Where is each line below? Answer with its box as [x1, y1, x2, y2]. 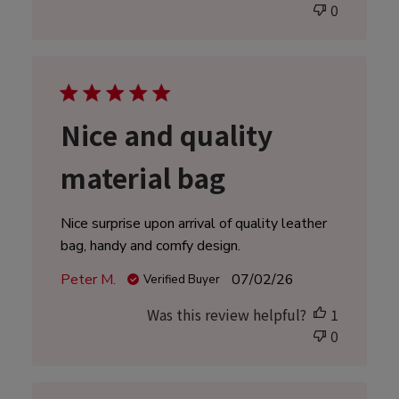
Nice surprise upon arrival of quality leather [60, 214, 327, 234]
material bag [60, 158, 225, 198]
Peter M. [60, 270, 116, 290]
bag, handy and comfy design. [60, 236, 240, 256]
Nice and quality [60, 115, 273, 155]
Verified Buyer [142, 272, 220, 289]
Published [261, 269, 324, 289]
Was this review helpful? [147, 304, 307, 326]
